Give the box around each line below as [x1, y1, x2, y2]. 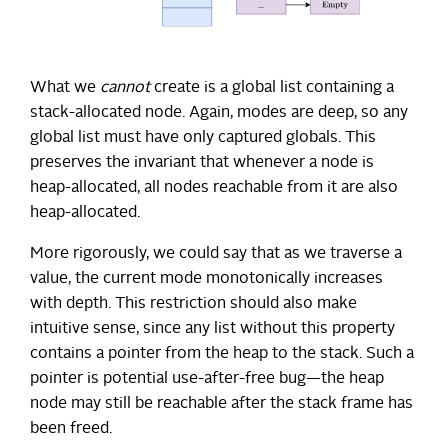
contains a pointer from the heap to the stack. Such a [30, 346, 414, 363]
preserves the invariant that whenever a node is [30, 155, 374, 172]
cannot [100, 80, 150, 97]
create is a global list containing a [150, 80, 394, 97]
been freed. [30, 421, 112, 438]
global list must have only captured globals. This [30, 130, 376, 147]
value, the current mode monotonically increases [30, 271, 383, 288]
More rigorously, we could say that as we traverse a [30, 246, 402, 263]
